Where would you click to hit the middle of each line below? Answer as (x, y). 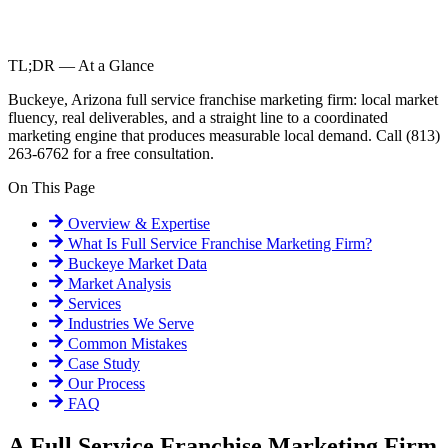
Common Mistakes (125, 344)
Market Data (167, 264)
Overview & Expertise (137, 224)
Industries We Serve (129, 324)
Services (92, 304)
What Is (90, 244)
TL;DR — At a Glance (81, 66)
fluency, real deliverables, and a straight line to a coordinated (198, 118)
